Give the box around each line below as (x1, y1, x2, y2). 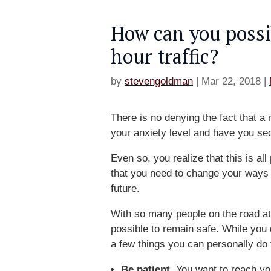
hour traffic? (111, 44, 218, 70)
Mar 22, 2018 (201, 76, 261, 88)
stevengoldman (125, 76, 193, 88)
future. (111, 183, 140, 195)
